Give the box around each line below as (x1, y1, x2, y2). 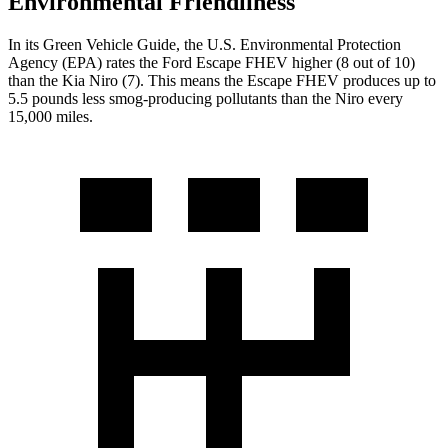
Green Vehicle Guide (43, 35, 176, 53)
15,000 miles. (8, 107, 93, 125)
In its (8, 35, 43, 53)
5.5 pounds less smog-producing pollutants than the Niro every (8, 89, 403, 107)
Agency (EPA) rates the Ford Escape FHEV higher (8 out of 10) (8, 53, 415, 71)
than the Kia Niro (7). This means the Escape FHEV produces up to (8, 71, 436, 89)
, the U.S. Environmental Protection (176, 35, 401, 53)
